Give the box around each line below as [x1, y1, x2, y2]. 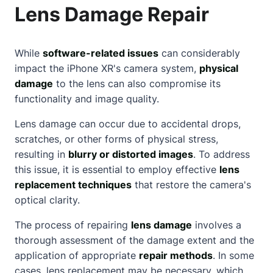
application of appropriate [15, 249, 139, 261]
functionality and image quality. [15, 92, 159, 105]
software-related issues [43, 46, 158, 59]
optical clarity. [15, 193, 80, 206]
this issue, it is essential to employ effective [15, 163, 219, 175]
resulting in [15, 147, 68, 160]
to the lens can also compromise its [53, 77, 221, 90]
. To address [193, 147, 250, 160]
